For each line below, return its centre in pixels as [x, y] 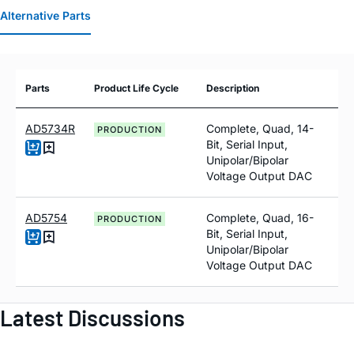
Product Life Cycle [136, 88]
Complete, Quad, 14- [260, 128]
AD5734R [50, 128]
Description [233, 88]
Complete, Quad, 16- [260, 217]
